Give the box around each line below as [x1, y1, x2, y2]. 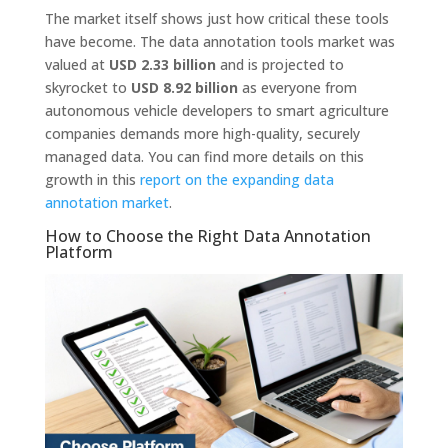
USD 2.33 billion [108, 54, 216, 74]
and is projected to [215, 54, 344, 74]
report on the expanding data [139, 169, 334, 189]
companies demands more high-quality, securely [44, 123, 360, 143]
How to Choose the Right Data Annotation [44, 224, 371, 247]
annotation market [44, 192, 169, 212]
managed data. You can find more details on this [44, 146, 364, 166]
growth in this [44, 169, 140, 189]
